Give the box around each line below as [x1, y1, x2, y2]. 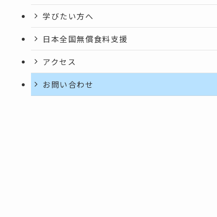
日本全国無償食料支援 [43, 32, 128, 45]
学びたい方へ [43, 10, 94, 22]
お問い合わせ [43, 78, 94, 90]
